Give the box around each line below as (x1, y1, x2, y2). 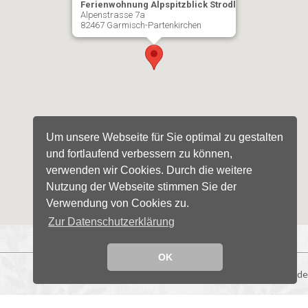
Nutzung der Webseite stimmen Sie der (46, 180, 237, 192)
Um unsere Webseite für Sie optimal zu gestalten (46, 131, 284, 143)
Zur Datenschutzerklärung (48, 216, 175, 228)
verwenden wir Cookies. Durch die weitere (46, 164, 253, 176)
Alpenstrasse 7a (80, 9, 145, 20)
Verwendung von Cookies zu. (46, 197, 190, 209)
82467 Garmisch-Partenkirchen (80, 19, 201, 30)
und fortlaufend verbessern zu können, (46, 147, 233, 159)
